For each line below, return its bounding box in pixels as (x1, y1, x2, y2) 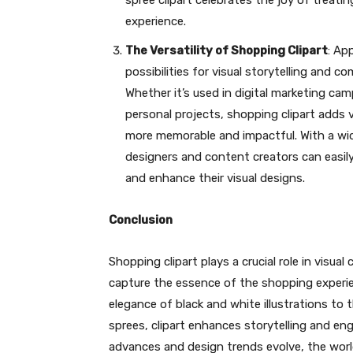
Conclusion (109, 213, 173, 227)
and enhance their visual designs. (125, 171, 305, 185)
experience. (125, 14, 186, 28)
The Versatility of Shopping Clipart (125, 43, 328, 58)
